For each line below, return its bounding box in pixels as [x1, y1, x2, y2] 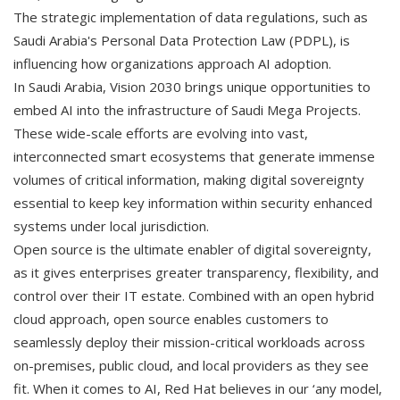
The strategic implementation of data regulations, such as [13, 7, 368, 26]
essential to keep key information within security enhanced [13, 193, 372, 212]
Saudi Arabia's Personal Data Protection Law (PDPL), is [13, 30, 350, 49]
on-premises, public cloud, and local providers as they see [13, 355, 369, 374]
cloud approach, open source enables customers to [13, 309, 329, 328]
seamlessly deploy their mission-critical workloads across [13, 332, 365, 351]
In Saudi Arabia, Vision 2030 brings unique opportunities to [13, 77, 371, 96]
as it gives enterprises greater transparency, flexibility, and [13, 262, 379, 281]
